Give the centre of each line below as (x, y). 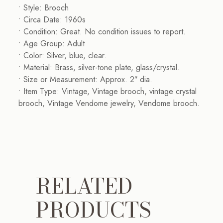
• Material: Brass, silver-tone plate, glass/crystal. (99, 68)
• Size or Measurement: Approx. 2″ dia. (85, 80)
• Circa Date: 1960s (52, 20)
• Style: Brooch (43, 8)
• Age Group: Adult (51, 44)
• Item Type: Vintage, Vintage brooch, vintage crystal (107, 92)
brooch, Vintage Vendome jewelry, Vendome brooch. (109, 104)
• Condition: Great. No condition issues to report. (102, 32)
